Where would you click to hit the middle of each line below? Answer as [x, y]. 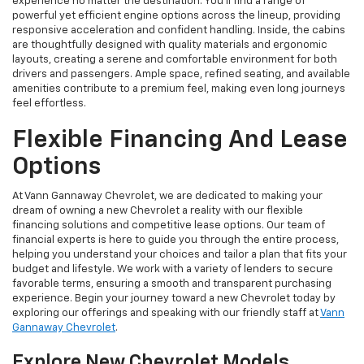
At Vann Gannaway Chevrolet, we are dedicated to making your [167, 197]
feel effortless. [49, 104]
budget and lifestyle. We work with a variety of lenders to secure [173, 270]
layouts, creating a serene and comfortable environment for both [175, 60]
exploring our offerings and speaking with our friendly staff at [166, 314]
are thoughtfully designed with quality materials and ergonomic [170, 45]
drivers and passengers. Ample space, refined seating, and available [181, 75]
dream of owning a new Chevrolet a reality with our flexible [158, 211]
